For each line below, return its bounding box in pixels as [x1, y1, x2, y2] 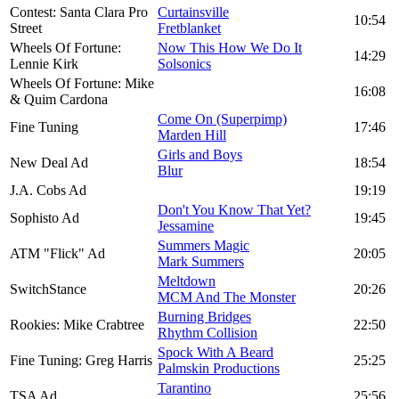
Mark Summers [158, 254, 244, 270]
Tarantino [158, 380, 211, 396]
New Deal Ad [10, 155, 88, 171]
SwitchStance [10, 281, 86, 297]
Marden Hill [158, 127, 226, 143]
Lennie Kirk [10, 56, 78, 72]
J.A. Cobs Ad [10, 183, 86, 199]
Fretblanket [158, 20, 221, 37]
